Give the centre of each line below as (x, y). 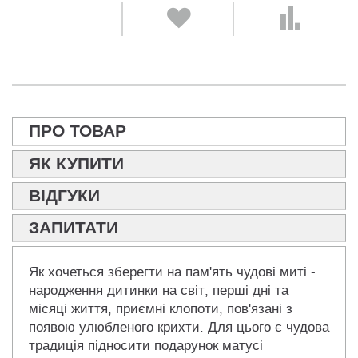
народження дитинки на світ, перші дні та (159, 291)
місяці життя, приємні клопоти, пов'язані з (161, 309)
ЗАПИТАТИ (74, 228)
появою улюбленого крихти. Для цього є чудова (179, 328)
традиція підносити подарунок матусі (146, 346)
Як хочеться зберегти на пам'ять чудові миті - (172, 272)
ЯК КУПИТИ (76, 164)
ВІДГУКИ (64, 196)
